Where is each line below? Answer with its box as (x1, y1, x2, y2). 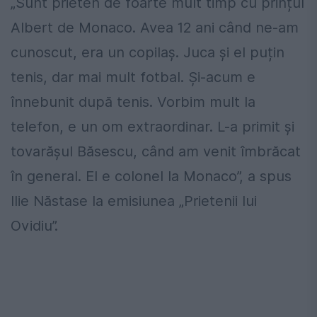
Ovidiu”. (11, 217, 58, 235)
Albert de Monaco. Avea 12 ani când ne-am (11, 19, 299, 37)
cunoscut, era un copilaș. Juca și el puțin (11, 44, 284, 62)
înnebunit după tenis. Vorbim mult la (11, 93, 255, 111)
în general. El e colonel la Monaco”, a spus (11, 168, 292, 185)
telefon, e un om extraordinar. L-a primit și (11, 118, 294, 136)
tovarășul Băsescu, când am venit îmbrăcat (11, 143, 301, 161)
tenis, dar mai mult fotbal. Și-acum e (11, 69, 255, 86)
